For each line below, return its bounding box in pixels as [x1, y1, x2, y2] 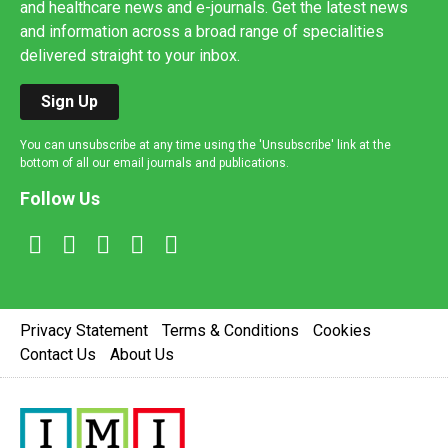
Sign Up [41, 92, 98, 112]
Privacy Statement [20, 321, 148, 341]
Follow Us [20, 188, 100, 210]
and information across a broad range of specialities [20, 22, 384, 42]
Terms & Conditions [162, 321, 299, 341]
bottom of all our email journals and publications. [20, 156, 289, 171]
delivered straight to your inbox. [20, 46, 240, 66]
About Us [110, 345, 174, 365]
